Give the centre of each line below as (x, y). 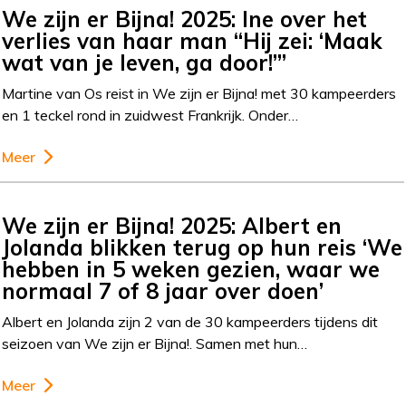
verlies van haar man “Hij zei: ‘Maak (193, 40)
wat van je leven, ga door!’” (145, 62)
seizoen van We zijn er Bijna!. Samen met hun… (155, 343)
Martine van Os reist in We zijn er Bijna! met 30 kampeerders (199, 93)
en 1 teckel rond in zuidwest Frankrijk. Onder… (150, 115)
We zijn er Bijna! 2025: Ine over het (185, 19)
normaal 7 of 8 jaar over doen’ (163, 290)
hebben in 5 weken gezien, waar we (191, 269)
